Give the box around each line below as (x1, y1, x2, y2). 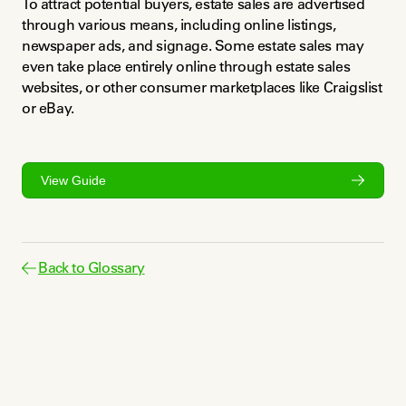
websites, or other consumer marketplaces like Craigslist (22, 78, 382, 96)
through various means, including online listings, (22, 15, 336, 34)
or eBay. (22, 99, 74, 117)
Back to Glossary (38, 258, 145, 276)
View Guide (41, 172, 106, 188)
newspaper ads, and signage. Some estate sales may (22, 36, 364, 54)
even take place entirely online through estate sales (22, 57, 351, 75)
